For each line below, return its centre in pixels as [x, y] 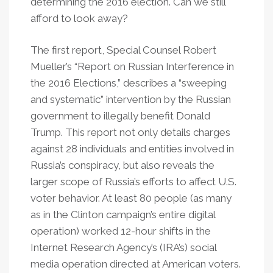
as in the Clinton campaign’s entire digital [123, 214]
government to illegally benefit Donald [120, 116]
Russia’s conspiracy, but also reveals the [122, 165]
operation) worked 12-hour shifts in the [121, 231]
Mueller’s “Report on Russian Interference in [132, 66]
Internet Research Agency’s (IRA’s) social [123, 247]
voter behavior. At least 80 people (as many [131, 198]
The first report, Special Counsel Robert [123, 50]
